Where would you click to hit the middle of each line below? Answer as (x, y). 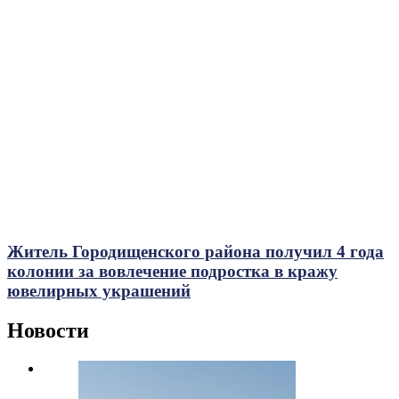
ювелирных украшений (99, 290)
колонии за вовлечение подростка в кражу (172, 271)
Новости (48, 330)
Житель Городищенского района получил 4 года (195, 251)
